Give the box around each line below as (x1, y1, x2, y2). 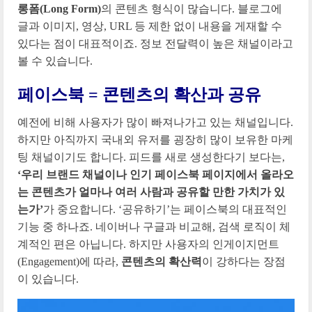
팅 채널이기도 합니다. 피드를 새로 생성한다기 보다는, (17, 150, 285, 163)
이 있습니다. (17, 272, 79, 285)
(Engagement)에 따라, (17, 255, 121, 267)
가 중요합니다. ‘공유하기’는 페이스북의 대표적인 (43, 203, 287, 215)
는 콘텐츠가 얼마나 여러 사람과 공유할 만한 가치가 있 (17, 185, 285, 198)
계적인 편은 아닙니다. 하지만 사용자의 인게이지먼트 (17, 237, 279, 250)
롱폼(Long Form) (17, 2, 101, 15)
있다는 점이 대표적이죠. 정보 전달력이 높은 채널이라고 (17, 37, 293, 49)
